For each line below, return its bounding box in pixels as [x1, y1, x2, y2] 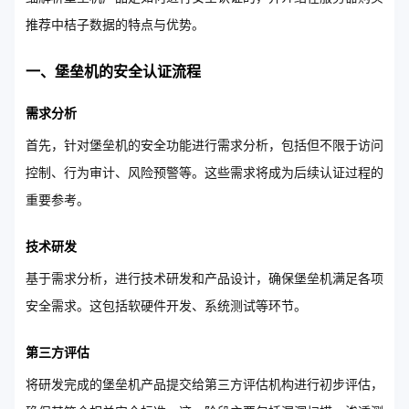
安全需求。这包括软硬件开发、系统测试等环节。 [26, 298, 307, 314]
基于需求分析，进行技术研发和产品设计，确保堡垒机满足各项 [26, 270, 383, 287]
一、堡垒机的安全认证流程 [26, 63, 201, 80]
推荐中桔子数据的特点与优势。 [26, 16, 204, 33]
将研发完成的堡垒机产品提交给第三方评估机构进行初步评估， [26, 376, 383, 393]
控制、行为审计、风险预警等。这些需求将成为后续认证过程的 [26, 164, 383, 181]
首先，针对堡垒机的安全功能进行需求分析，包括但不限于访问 [26, 137, 383, 153]
